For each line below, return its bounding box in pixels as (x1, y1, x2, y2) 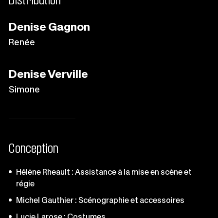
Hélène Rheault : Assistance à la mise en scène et (16, 167, 192, 177)
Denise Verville (9, 67, 88, 81)
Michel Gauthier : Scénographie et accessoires (16, 195, 184, 205)
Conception (9, 142, 58, 156)
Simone (9, 84, 40, 95)
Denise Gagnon (9, 20, 90, 34)
